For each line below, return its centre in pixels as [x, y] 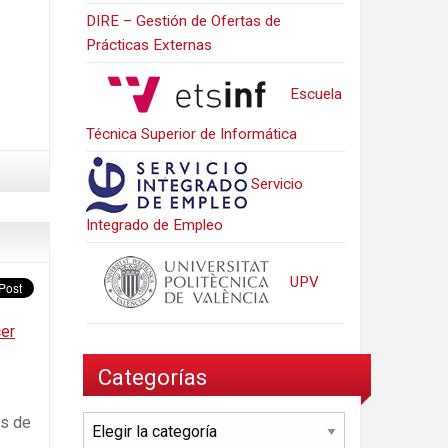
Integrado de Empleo [155, 224]
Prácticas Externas [149, 44]
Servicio [275, 183]
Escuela [314, 93]
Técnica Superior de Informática [192, 133]
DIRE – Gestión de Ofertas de [184, 20]
